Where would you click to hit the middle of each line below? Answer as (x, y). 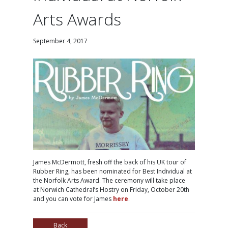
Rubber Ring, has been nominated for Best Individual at (113, 172)
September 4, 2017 (61, 41)
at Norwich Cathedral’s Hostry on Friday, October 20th (111, 190)
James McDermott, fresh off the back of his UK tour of (110, 162)
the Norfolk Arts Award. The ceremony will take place (109, 181)
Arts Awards (77, 19)
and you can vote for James (73, 199)
